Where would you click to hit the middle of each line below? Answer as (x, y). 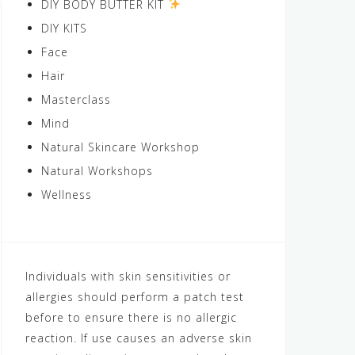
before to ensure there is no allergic (131, 317)
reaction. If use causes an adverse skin (139, 338)
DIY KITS (64, 28)
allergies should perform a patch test (135, 297)
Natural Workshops (97, 171)
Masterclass (76, 99)
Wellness (67, 195)
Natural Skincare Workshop (120, 147)
